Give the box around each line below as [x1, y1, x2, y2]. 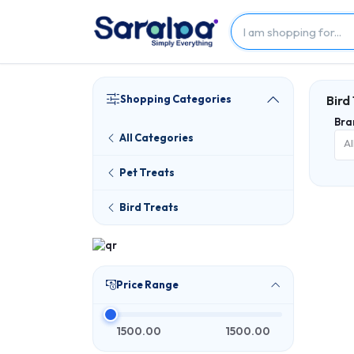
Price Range [116, 278, 179, 291]
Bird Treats [119, 201, 179, 213]
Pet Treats [119, 166, 175, 179]
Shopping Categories [120, 92, 232, 105]
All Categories [119, 131, 194, 144]
